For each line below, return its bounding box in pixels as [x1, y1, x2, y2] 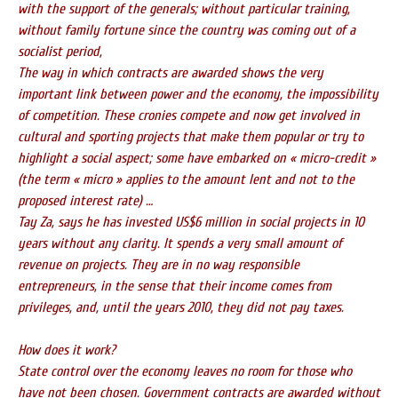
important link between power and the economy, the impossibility [18, 86, 378, 102]
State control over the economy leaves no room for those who [18, 363, 352, 379]
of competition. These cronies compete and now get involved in [18, 107, 360, 123]
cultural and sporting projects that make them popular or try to [18, 129, 363, 145]
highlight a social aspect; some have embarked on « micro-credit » [18, 150, 376, 166]
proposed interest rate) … [18, 193, 153, 209]
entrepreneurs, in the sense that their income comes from [18, 278, 331, 294]
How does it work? [18, 342, 115, 358]
